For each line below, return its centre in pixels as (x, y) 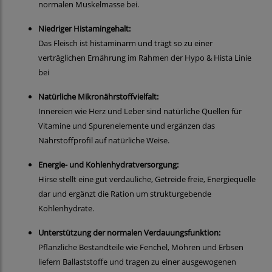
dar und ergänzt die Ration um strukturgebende (125, 194)
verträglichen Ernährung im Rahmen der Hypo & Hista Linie (145, 58)
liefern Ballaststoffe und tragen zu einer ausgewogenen (137, 262)
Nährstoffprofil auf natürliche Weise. (104, 141)
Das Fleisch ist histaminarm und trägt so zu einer (125, 43)
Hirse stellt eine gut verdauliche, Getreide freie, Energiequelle (147, 179)
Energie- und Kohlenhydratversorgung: (108, 165)
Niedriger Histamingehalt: (84, 29)
